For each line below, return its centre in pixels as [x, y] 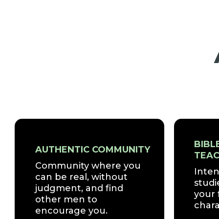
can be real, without [81, 177]
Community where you [88, 166]
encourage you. [71, 211]
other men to [66, 200]
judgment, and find [79, 188]
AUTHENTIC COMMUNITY [93, 150]
